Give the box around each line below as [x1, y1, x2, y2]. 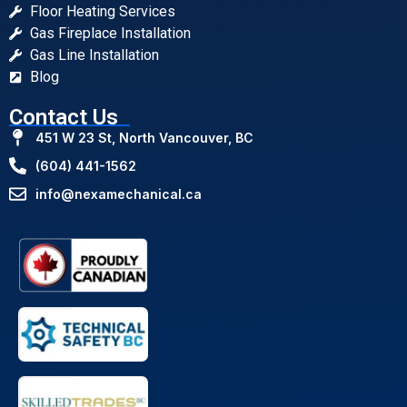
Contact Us [9, 104, 118, 130]
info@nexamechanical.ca [35, 185, 202, 202]
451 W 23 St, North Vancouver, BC [35, 129, 253, 145]
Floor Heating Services [29, 2, 175, 20]
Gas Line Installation [29, 45, 159, 64]
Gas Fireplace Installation [29, 24, 191, 42]
